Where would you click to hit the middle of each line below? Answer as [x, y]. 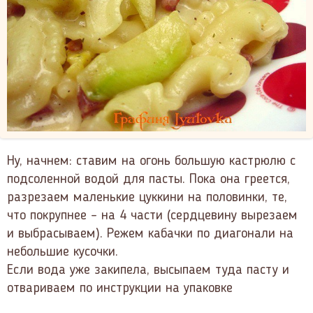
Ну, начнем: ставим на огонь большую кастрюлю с [151, 162]
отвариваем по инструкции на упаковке [120, 289]
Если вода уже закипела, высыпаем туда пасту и [148, 271]
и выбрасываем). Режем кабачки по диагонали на [150, 234]
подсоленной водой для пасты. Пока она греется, [148, 180]
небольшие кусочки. [63, 253]
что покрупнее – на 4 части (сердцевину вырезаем [152, 216]
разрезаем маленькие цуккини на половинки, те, [147, 198]
